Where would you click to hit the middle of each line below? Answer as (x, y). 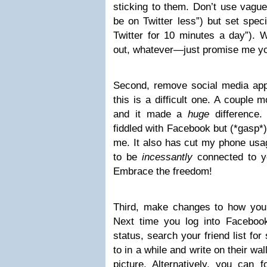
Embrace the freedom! (163, 171)
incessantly (167, 157)
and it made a (151, 114)
